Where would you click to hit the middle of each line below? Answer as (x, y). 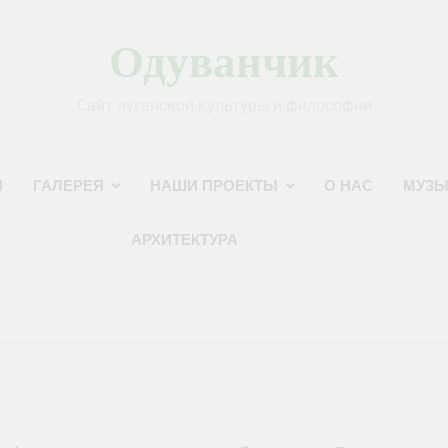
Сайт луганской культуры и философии (224, 105)
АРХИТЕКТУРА (184, 239)
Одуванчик (224, 62)
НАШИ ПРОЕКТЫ (214, 185)
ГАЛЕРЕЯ (69, 185)
